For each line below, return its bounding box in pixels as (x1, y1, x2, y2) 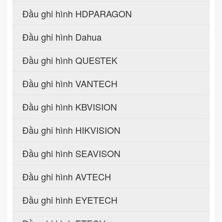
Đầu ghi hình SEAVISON (22, 146, 120, 160)
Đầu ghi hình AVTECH (22, 169, 111, 183)
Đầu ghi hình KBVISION (22, 100, 117, 113)
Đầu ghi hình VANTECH (22, 76, 117, 90)
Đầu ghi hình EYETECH (22, 193, 117, 206)
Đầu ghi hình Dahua (22, 30, 102, 43)
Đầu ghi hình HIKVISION (22, 123, 120, 136)
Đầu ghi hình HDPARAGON (22, 6, 132, 20)
